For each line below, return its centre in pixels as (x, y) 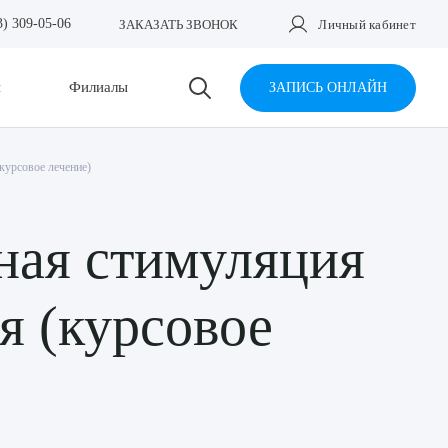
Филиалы (98, 87)
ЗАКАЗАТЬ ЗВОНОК (179, 24)
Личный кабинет (367, 24)
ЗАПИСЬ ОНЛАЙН (328, 87)
